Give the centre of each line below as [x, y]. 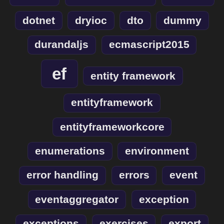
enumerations [70, 151]
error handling [63, 175]
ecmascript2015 [149, 45]
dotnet [38, 20]
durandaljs [62, 45]
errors [134, 175]
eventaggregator [77, 199]
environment [157, 151]
